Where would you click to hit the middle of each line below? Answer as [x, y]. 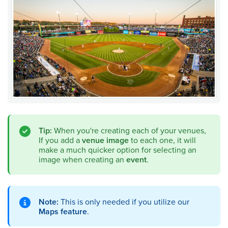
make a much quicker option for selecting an [118, 149]
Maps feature [63, 211]
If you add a [60, 140]
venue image [105, 140]
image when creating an [82, 159]
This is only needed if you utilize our [124, 201]
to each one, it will [162, 140]
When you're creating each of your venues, [129, 130]
